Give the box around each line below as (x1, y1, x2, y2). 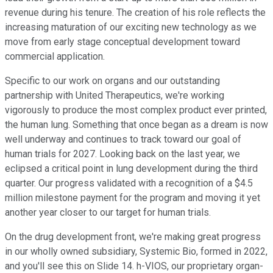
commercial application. (5, 51, 105, 63)
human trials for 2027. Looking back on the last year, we (5, 148, 240, 160)
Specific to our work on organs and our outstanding (5, 75, 220, 87)
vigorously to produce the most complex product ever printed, (5, 104, 267, 116)
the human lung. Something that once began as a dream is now (5, 119, 268, 131)
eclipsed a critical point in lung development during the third (5, 163, 258, 175)
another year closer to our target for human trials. (5, 207, 211, 219)
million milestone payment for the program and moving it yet (5, 192, 260, 204)
